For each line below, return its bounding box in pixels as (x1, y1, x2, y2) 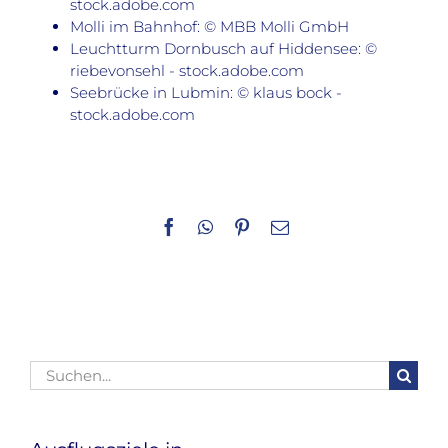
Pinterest (249, 216, 313, 235)
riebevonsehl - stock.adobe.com (70, 61, 304, 81)
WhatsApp (211, 216, 289, 235)
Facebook (176, 216, 247, 235)
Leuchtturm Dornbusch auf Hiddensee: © (70, 39, 377, 59)
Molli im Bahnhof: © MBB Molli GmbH (70, 17, 349, 37)
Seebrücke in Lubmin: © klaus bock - (70, 83, 342, 103)
